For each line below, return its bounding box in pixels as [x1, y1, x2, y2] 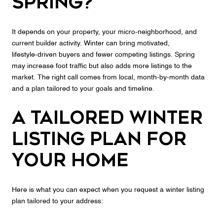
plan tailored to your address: [12, 198, 103, 205]
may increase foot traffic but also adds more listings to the [12, 62, 192, 70]
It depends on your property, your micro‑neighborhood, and [12, 28, 197, 36]
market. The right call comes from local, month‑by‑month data [12, 74, 205, 81]
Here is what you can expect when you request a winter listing [12, 186, 204, 194]
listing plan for [12, 129, 186, 150]
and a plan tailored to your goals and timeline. [12, 85, 154, 92]
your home [12, 150, 129, 171]
